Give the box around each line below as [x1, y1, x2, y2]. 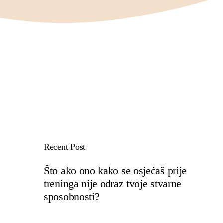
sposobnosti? [44, 190, 100, 203]
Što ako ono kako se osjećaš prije [44, 164, 187, 177]
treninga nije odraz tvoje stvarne [44, 177, 182, 190]
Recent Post [44, 141, 86, 152]
